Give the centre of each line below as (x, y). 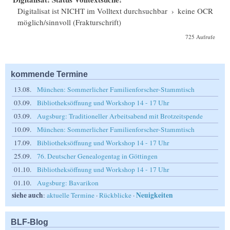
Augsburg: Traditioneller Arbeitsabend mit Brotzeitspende (120, 116)
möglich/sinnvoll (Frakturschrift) (69, 22)
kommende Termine (49, 74)
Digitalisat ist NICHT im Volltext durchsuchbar (92, 11)
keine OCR (195, 11)
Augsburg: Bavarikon (68, 183)
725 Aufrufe (200, 37)
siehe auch (27, 195)
